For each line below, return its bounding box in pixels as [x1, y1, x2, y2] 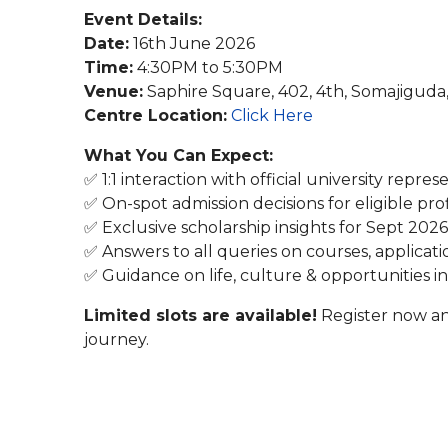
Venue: [84, 82, 143, 101]
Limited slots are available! [84, 306, 317, 325]
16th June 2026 [129, 34, 255, 53]
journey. [84, 330, 149, 349]
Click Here [231, 106, 313, 125]
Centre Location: [84, 106, 227, 125]
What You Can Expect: [84, 146, 273, 165]
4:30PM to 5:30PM [133, 58, 283, 77]
